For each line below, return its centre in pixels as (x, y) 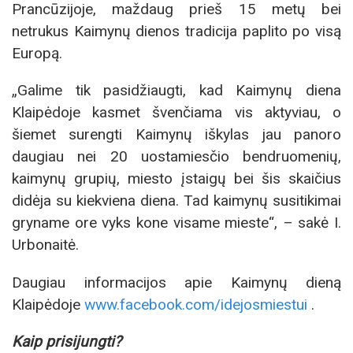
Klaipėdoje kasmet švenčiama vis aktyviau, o (176, 113)
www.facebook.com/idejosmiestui (196, 304)
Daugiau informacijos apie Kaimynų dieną (176, 282)
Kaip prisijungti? (67, 341)
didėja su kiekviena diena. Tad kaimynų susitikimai (176, 201)
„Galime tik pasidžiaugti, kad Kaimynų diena (176, 91)
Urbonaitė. (45, 245)
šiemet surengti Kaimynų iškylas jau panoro (176, 135)
